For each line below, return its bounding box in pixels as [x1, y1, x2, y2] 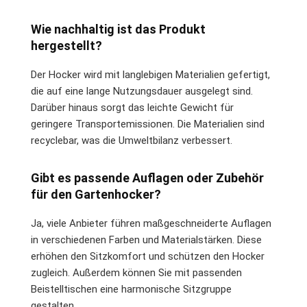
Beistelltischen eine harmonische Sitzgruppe [31, 282, 232, 295]
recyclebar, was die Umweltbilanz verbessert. [31, 134, 232, 147]
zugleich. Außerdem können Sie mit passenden [31, 266, 242, 279]
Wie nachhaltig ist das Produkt [31, 21, 206, 36]
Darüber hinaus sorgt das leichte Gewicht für [31, 101, 234, 114]
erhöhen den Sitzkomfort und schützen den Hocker [31, 249, 265, 262]
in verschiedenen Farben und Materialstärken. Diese [31, 233, 262, 246]
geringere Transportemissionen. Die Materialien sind [31, 117, 265, 130]
